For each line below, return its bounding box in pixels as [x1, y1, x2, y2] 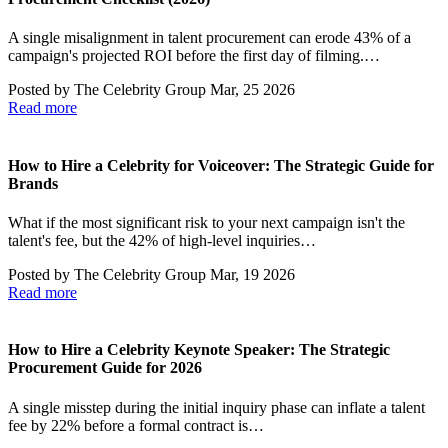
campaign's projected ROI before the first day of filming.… [8, 47, 380, 65]
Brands [8, 174, 58, 192]
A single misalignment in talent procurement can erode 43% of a [8, 29, 411, 47]
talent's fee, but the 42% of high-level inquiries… [8, 231, 316, 249]
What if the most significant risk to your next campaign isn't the [8, 213, 405, 231]
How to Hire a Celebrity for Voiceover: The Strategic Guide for [8, 156, 434, 174]
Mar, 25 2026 [210, 81, 295, 99]
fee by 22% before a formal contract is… [8, 416, 264, 434]
